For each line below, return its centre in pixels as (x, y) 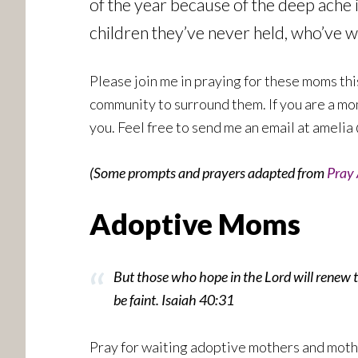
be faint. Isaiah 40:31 (174, 300)
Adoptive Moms (195, 224)
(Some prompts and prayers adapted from (208, 173)
